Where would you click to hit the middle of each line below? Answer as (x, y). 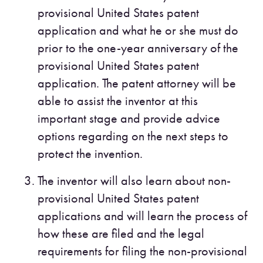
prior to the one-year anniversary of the (138, 48)
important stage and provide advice (129, 118)
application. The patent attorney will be (137, 83)
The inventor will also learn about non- (134, 181)
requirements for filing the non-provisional (142, 251)
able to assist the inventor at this (118, 100)
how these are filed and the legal (121, 234)
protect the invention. (90, 153)
